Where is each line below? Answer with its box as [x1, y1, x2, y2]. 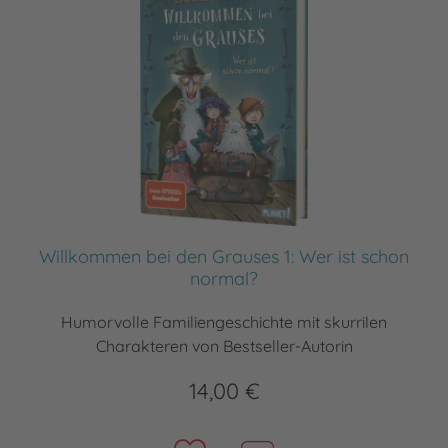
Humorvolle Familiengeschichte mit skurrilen [61, 311, 387, 332]
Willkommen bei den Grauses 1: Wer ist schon [39, 244, 409, 268]
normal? [190, 266, 258, 290]
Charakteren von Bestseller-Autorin [95, 335, 353, 356]
